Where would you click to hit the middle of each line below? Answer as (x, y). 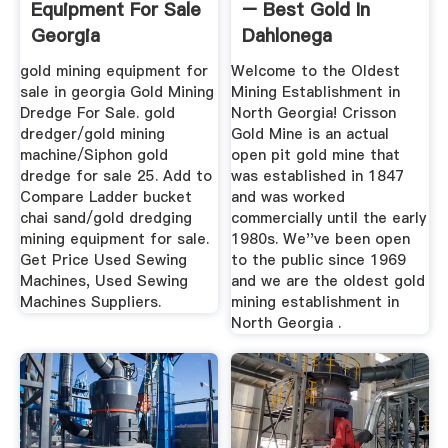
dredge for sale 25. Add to (115, 175)
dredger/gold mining (92, 133)
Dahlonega (287, 36)
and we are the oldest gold (328, 280)
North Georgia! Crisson (314, 112)
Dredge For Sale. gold (97, 112)
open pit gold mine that (316, 154)
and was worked (288, 196)
